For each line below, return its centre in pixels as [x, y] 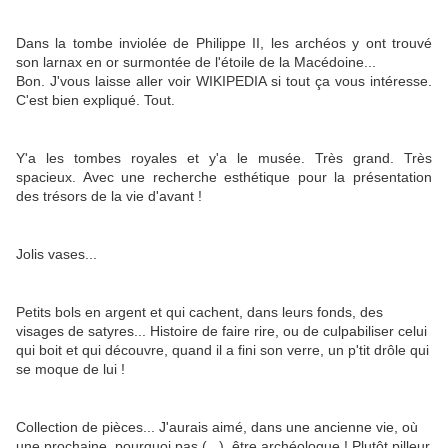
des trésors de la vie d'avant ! [109, 196]
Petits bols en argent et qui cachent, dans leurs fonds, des [199, 312]
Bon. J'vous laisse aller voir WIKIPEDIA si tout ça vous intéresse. [224, 81]
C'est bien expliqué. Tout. [95, 100]
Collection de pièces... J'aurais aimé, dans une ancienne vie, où [217, 427]
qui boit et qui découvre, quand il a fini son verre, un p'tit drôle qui [222, 350]
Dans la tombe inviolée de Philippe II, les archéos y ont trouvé [224, 43]
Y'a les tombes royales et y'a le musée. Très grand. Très [224, 158]
